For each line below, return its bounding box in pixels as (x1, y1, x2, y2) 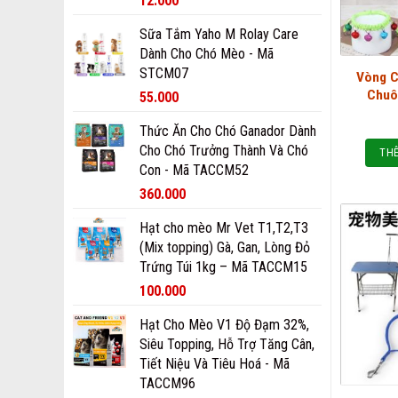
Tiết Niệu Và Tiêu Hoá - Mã (139, 355, 290, 372)
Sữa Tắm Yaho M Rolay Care (139, 26, 298, 43)
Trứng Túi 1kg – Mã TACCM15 (139, 259, 307, 275)
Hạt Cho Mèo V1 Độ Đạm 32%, (139, 316, 309, 333)
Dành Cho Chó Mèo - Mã (139, 45, 274, 62)
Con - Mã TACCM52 (139, 162, 249, 179)
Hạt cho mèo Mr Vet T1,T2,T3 (139, 219, 308, 236)
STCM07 (139, 65, 188, 82)
